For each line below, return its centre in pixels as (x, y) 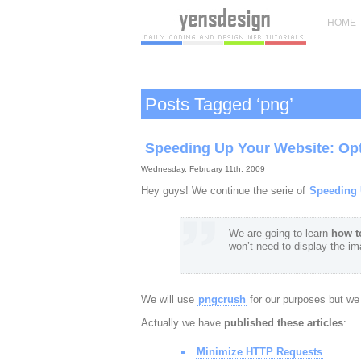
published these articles (283, 323)
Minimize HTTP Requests (259, 352)
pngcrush (222, 299)
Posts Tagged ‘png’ (219, 104)
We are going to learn (280, 233)
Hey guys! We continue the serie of (224, 191)
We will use (169, 299)
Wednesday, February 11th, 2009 (203, 169)
